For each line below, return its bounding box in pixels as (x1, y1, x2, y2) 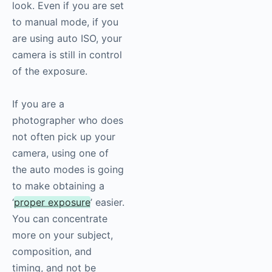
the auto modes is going (12, 163, 124, 176)
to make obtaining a (12, 180, 104, 192)
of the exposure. (12, 65, 87, 78)
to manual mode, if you (12, 16, 118, 29)
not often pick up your (12, 131, 115, 143)
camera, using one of (12, 147, 109, 160)
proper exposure (14, 196, 90, 209)
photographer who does (12, 114, 123, 127)
